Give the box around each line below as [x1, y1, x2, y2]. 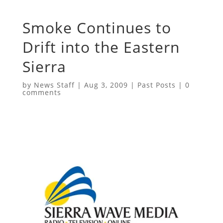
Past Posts [137, 80, 176, 90]
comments [22, 87, 61, 97]
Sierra [22, 56, 66, 77]
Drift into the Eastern [22, 36, 180, 57]
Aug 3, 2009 [84, 80, 128, 90]
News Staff [33, 80, 75, 90]
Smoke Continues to [22, 17, 171, 38]
